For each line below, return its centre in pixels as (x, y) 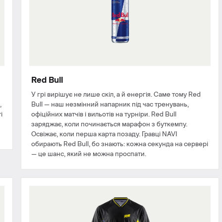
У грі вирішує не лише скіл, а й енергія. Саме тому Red (116, 94)
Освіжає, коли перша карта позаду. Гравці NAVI (104, 134)
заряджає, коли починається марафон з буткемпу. (109, 124)
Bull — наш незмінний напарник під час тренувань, (110, 104)
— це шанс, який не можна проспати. (89, 154)
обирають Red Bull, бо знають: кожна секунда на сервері (120, 144)
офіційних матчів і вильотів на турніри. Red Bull (104, 114)
